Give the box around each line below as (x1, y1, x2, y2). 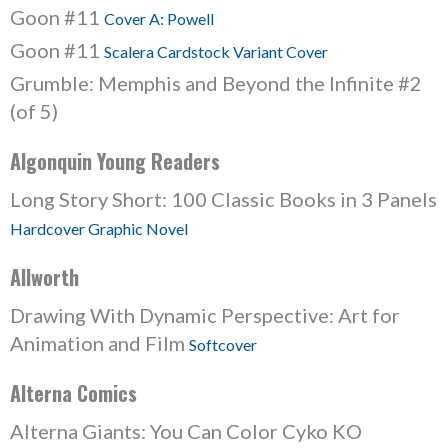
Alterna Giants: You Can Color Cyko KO (10, 419, 362, 443)
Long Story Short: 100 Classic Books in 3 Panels (10, 187, 437, 211)
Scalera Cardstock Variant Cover (104, 42, 328, 61)
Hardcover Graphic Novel (10, 219, 188, 238)
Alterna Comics (10, 378, 137, 408)
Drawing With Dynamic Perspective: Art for (10, 303, 400, 327)
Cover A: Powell (104, 9, 214, 28)
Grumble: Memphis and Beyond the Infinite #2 (10, 71, 422, 95)
